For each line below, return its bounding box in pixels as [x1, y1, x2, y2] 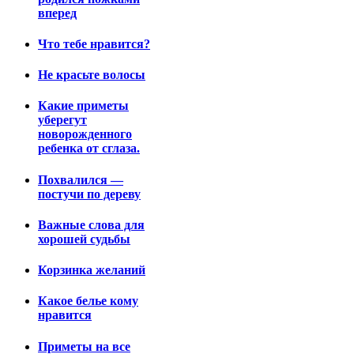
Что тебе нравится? [38, 36, 150, 51]
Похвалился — [38, 172, 123, 186]
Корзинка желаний [38, 263, 145, 277]
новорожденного [38, 127, 132, 141]
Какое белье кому [38, 294, 138, 308]
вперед [38, 6, 77, 20]
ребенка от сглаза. [38, 141, 140, 156]
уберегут [38, 113, 87, 127]
